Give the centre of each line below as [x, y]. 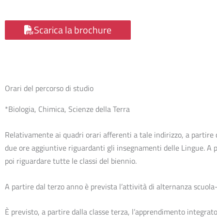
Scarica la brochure [73, 30]
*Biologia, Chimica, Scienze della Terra [67, 109]
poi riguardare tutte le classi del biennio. [71, 161]
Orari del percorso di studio [49, 88]
